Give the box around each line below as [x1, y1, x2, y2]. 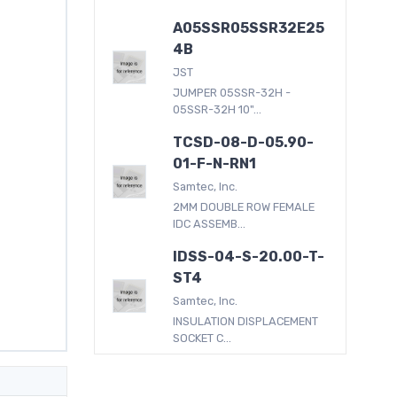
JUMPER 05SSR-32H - [173, 85, 292, 99]
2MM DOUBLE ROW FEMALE [173, 199, 315, 214]
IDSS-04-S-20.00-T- [173, 247, 325, 265]
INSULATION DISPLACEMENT [173, 314, 319, 328]
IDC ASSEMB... [173, 216, 246, 230]
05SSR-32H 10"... [173, 102, 262, 116]
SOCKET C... [173, 331, 232, 345]
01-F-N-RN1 [173, 154, 257, 172]
